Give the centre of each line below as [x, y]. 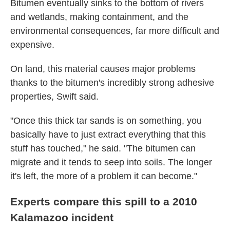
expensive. [32, 45]
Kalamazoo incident [62, 217]
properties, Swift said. [54, 97]
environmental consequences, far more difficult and [115, 31]
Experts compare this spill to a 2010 [104, 202]
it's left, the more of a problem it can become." [104, 176]
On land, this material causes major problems [103, 69]
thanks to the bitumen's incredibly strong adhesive [112, 83]
